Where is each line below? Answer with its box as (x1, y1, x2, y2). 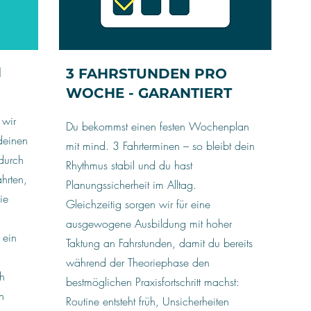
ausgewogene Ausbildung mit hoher (66, 216, 232, 231)
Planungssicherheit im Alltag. (66, 177, 196, 192)
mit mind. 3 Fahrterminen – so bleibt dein (66, 138, 255, 153)
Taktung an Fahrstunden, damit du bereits (66, 235, 253, 251)
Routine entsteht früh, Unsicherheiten (66, 294, 229, 309)
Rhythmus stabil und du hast (66, 158, 192, 173)
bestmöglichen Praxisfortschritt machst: (66, 274, 239, 289)
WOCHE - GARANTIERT (66, 85, 232, 101)
